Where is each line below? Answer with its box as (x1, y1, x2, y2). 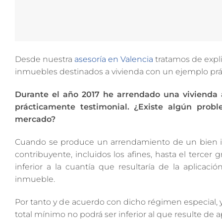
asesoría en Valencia (74, 55, 153, 64)
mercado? (15, 114, 55, 124)
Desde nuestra (15, 55, 74, 64)
